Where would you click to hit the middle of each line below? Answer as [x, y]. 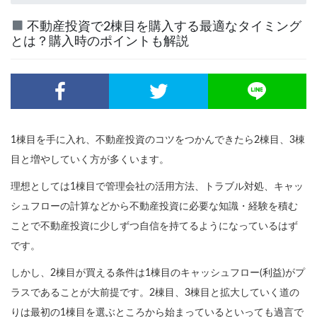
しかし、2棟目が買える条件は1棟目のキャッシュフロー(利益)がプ [158, 273]
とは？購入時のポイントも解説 [100, 41]
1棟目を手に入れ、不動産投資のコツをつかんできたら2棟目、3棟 [158, 140]
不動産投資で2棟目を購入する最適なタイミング [162, 27]
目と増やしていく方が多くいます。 [90, 160]
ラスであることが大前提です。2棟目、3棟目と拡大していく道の [155, 293]
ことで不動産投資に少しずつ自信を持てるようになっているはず [154, 226]
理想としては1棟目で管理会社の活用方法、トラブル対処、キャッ [157, 187]
